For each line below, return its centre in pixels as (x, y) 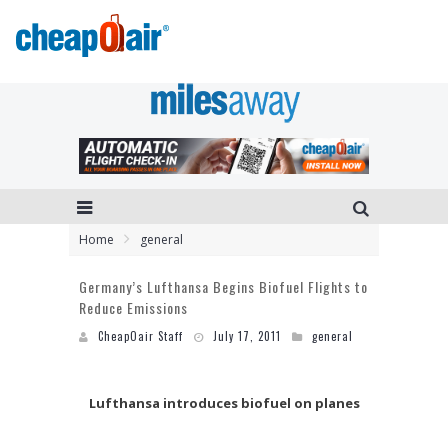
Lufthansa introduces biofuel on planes (224, 402)
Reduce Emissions (133, 307)
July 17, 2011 (247, 335)
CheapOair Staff (140, 335)
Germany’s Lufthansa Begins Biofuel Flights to (223, 286)
